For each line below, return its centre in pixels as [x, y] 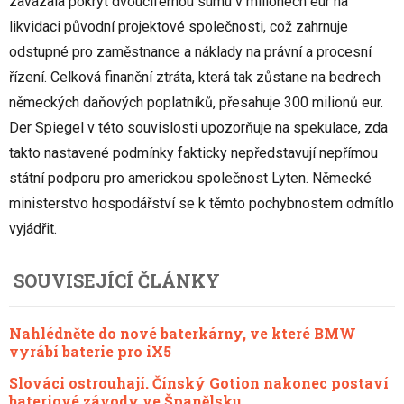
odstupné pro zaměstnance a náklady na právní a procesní [190, 52]
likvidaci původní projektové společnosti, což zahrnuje [179, 27]
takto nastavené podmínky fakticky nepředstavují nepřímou [193, 153]
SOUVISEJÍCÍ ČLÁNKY [117, 281]
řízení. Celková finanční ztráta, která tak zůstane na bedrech [195, 78]
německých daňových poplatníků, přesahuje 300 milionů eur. [196, 103]
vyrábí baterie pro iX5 [90, 352]
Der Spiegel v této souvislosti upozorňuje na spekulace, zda [198, 128]
